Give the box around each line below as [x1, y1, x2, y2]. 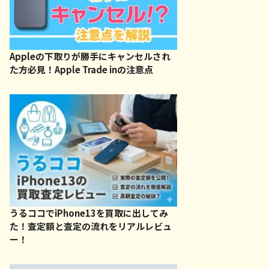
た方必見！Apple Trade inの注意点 [9, 63, 153, 76]
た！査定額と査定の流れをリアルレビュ [9, 219, 172, 232]
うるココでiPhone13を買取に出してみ [9, 206, 168, 219]
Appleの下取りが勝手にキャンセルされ [9, 50, 171, 63]
